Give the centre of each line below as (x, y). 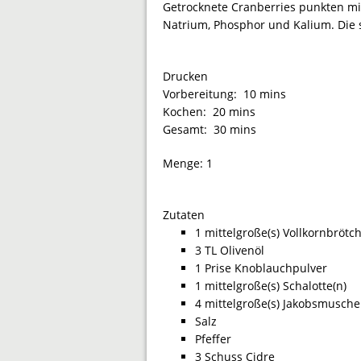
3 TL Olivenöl (230, 250)
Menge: (185, 163)
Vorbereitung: (203, 93)
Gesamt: (188, 129)
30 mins (235, 129)
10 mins (265, 93)
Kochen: (188, 111)
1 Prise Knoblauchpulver (261, 268)
